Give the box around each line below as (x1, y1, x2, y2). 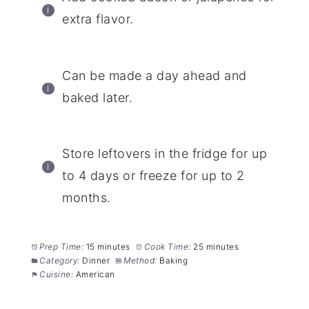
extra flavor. (62, 12, 134, 27)
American (75, 269, 115, 280)
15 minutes (86, 241, 130, 252)
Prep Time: (39, 241, 84, 252)
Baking (159, 255, 188, 266)
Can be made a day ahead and (62, 68, 247, 83)
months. (62, 190, 111, 206)
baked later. (62, 90, 133, 105)
